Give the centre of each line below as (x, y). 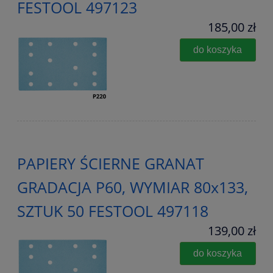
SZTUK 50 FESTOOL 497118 (113, 211)
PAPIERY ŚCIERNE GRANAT (111, 164)
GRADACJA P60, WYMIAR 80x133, (133, 187)
